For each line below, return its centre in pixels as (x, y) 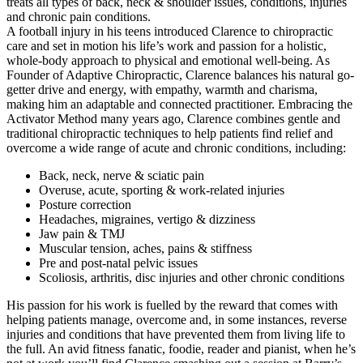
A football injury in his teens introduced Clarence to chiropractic (170, 31)
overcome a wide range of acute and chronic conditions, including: (176, 147)
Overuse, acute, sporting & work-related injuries (162, 190)
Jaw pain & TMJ (82, 233)
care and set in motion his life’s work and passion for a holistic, (167, 45)
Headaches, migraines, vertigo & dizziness (147, 219)
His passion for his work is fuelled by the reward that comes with (172, 305)
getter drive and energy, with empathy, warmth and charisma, (162, 89)
